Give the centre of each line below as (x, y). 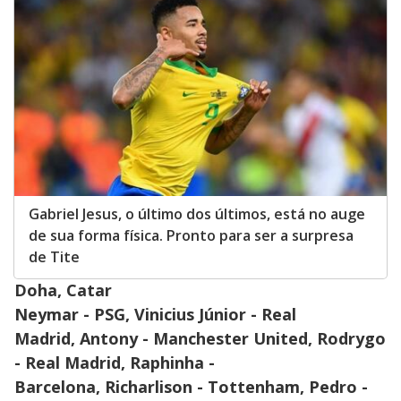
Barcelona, (60, 387)
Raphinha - (172, 363)
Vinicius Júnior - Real (215, 315)
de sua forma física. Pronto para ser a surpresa (191, 236)
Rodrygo (351, 339)
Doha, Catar (63, 290)
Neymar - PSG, (74, 315)
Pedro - (338, 387)
